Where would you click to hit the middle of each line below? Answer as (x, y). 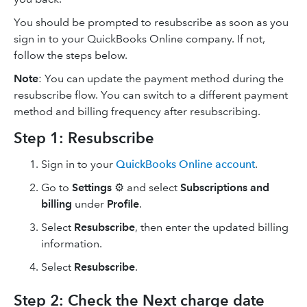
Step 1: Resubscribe (84, 138)
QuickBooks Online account (185, 164)
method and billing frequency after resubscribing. (137, 111)
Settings (93, 187)
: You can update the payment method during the (161, 78)
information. (72, 244)
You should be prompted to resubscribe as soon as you (151, 22)
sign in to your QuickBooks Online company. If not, (139, 39)
